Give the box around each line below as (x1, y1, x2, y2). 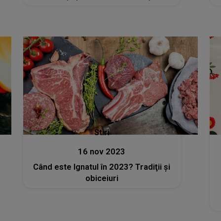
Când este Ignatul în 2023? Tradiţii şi (33, 162, 171, 172)
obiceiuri (85, 174, 118, 184)
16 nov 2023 (78, 147, 126, 157)
